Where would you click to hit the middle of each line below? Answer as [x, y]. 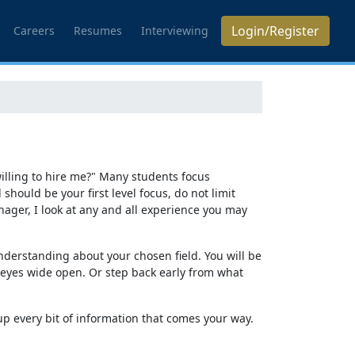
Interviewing [175, 31]
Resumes [98, 31]
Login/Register [275, 31]
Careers [34, 31]
